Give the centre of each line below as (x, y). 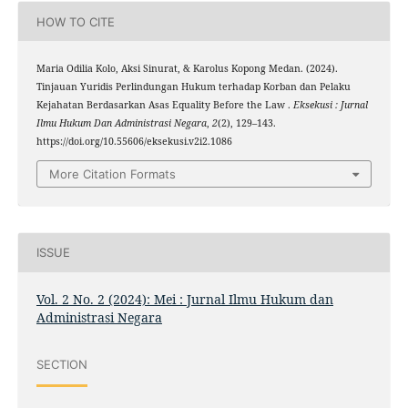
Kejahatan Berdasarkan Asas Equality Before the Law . (164, 105)
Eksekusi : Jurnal (330, 105)
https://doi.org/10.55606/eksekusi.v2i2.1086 (134, 142)
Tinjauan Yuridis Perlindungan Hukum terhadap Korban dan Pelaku (193, 87)
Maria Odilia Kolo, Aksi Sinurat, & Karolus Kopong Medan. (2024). (187, 69)
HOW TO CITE (75, 21)
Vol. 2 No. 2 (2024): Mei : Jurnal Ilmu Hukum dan (184, 299)
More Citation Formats (112, 173)
